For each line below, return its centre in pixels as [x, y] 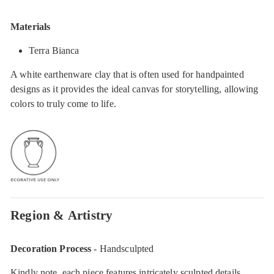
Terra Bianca [54, 50]
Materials [31, 26]
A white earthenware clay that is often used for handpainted [127, 74]
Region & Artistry [62, 215]
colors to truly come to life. [63, 103]
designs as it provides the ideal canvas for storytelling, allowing [135, 89]
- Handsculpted [123, 248]
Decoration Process [51, 248]
